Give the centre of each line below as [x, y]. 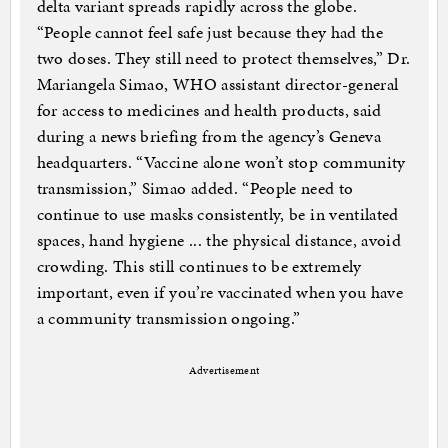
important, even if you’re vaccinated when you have [220, 292]
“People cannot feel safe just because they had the [210, 32]
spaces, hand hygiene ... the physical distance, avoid [219, 240]
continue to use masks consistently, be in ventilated [217, 214]
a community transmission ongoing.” [168, 318]
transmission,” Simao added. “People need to [195, 188]
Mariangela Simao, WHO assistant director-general [217, 84]
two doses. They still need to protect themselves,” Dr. [223, 58]
